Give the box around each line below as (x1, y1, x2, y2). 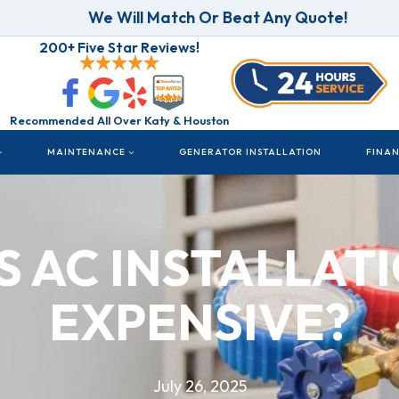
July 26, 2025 (152, 375, 247, 396)
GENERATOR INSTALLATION (179, 146, 322, 159)
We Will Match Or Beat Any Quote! (87, 6, 347, 28)
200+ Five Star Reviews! (39, 38, 199, 57)
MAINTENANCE (47, 146, 126, 159)
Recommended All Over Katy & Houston (10, 113, 229, 128)
